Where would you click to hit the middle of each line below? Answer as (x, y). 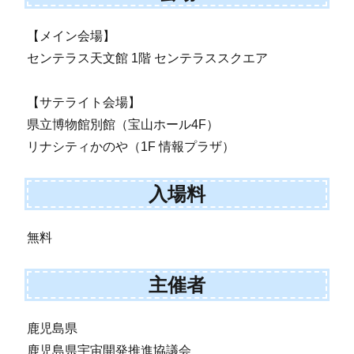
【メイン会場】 (72, 36)
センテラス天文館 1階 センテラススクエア (148, 58)
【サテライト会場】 (84, 103)
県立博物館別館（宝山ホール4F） (123, 125)
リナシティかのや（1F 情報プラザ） (131, 147)
